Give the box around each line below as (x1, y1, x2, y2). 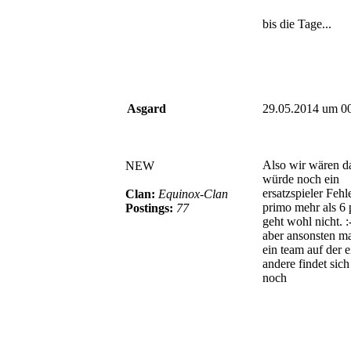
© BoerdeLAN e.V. (237, 328, 335, 342)
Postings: (125, 201, 176, 215)
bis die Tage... (262, 16, 331, 31)
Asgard (127, 101, 166, 115)
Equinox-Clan (158, 186, 228, 201)
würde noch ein (262, 172, 339, 186)
